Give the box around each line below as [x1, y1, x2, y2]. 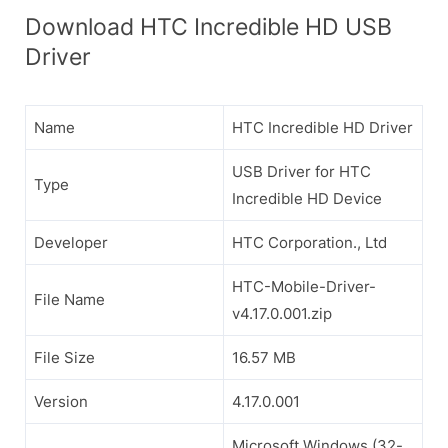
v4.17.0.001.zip [232, 303, 332, 323]
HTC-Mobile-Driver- [232, 276, 376, 296]
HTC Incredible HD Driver [232, 117, 413, 137]
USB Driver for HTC [232, 161, 371, 181]
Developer [34, 232, 108, 252]
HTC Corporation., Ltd [232, 232, 387, 252]
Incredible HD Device [232, 188, 382, 208]
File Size [34, 347, 95, 367]
